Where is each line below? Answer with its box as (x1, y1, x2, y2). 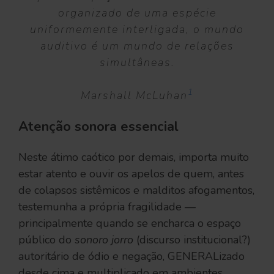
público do (18, 232, 75, 248)
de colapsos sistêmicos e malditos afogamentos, (18, 183, 254, 198)
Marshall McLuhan (80, 88, 188, 103)
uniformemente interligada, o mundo (30, 22, 244, 37)
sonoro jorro (75, 232, 133, 248)
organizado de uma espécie (57, 6, 217, 21)
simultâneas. (99, 55, 175, 70)
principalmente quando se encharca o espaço (18, 216, 241, 231)
